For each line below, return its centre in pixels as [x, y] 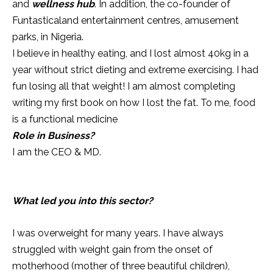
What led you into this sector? [83, 200]
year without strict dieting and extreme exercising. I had [135, 69]
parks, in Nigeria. [48, 37]
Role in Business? [53, 135]
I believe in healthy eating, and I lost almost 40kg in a [130, 53]
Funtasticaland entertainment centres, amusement [126, 20]
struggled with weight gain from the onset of [112, 249]
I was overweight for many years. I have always [118, 233]
